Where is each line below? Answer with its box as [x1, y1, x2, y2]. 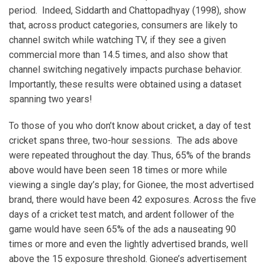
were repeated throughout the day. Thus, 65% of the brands [9, 149, 251, 161]
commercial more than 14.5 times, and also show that [9, 49, 228, 60]
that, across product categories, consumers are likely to [9, 19, 238, 31]
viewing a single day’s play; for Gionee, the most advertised [9, 179, 254, 190]
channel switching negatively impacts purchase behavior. [9, 63, 242, 75]
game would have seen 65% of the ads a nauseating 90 [9, 223, 236, 235]
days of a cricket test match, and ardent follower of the [9, 208, 234, 220]
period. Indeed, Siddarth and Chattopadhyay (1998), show [9, 4, 246, 16]
